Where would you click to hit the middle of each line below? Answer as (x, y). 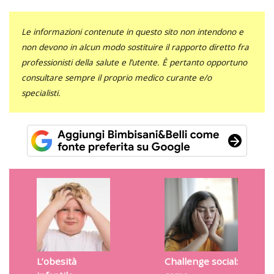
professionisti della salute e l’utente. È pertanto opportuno (134, 62)
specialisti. (41, 93)
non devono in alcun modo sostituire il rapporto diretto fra (135, 47)
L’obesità (56, 261)
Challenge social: (201, 261)
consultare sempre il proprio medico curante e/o (117, 78)
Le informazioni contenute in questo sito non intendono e (132, 32)
